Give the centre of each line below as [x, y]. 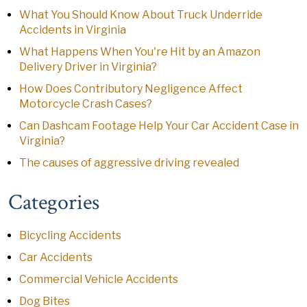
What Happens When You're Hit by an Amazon [140, 52]
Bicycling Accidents [70, 235]
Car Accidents [56, 257]
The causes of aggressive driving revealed [129, 163]
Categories [54, 202]
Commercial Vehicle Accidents [99, 279]
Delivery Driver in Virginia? [88, 67]
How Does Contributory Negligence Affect [131, 89]
